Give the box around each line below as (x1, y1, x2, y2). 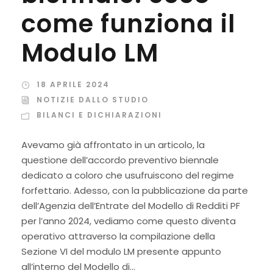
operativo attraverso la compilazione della (21, 230, 215, 243)
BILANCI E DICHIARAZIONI (37, 110, 162, 121)
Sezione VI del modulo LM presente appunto (21, 245, 221, 258)
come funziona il (21, 7, 235, 41)
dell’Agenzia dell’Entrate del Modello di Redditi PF (21, 199, 240, 213)
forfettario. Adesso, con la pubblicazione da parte (21, 184, 248, 197)
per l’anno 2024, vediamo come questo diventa (21, 214, 236, 228)
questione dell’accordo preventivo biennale (21, 154, 219, 167)
